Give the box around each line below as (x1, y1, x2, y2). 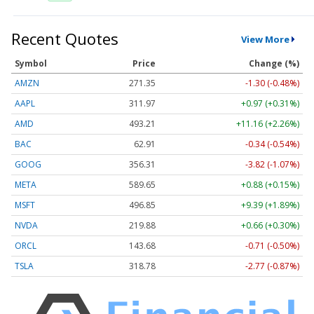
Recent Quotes (11, 28, 118, 50)
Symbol (15, 57, 47, 70)
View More (240, 32, 289, 46)
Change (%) (249, 57, 299, 70)
